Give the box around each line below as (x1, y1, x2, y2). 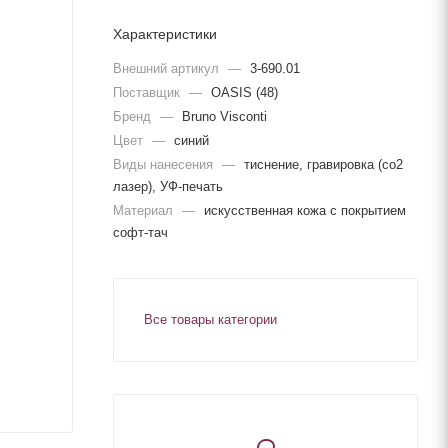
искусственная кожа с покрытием (204, 202, 406, 218)
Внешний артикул (113, 60, 223, 76)
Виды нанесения (113, 156, 217, 172)
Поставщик (113, 84, 184, 100)
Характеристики (113, 25, 217, 42)
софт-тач (113, 224, 168, 240)
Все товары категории (144, 311, 277, 327)
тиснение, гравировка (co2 (244, 156, 403, 172)
